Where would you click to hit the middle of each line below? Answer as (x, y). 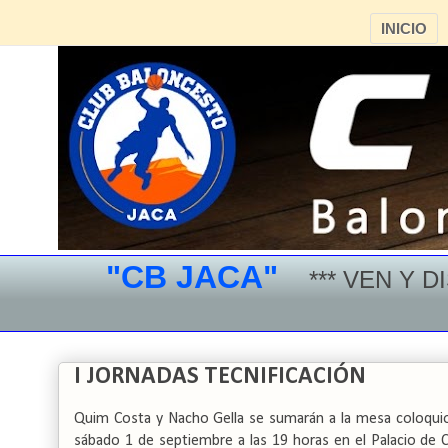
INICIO (404, 28)
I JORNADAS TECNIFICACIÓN (220, 377)
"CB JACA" (130, 277)
